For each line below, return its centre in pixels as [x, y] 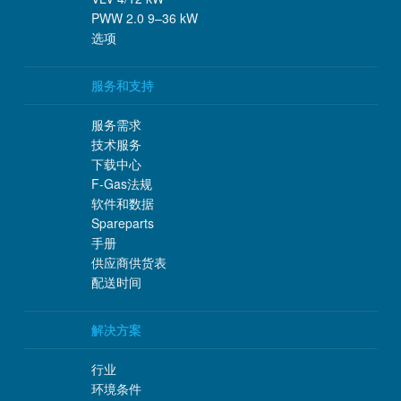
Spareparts [122, 223]
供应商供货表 [128, 263]
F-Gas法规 [121, 184]
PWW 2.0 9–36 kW [144, 18]
